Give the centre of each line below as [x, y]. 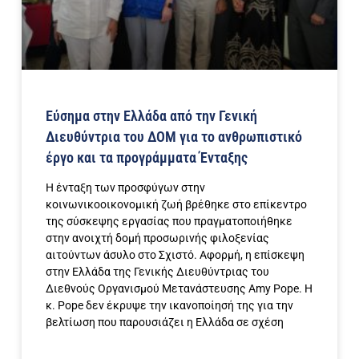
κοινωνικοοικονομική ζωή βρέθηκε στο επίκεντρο [176, 204]
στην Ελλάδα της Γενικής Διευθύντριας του [157, 271]
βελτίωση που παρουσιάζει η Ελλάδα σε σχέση [165, 322]
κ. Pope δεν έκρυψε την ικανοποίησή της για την [169, 305]
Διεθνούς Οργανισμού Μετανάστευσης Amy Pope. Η [179, 288]
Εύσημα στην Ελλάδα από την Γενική [151, 115]
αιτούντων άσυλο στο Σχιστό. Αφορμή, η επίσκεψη [175, 254]
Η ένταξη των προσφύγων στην [125, 187]
